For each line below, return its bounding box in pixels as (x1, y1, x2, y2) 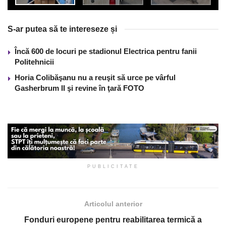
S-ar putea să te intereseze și (8, 25, 117, 34)
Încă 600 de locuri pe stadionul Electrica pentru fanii (15, 47, 197, 56)
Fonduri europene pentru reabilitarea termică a (24, 215, 202, 224)
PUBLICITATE (87, 164, 139, 169)
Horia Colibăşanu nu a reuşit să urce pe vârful (15, 73, 176, 82)
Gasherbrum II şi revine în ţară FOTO (15, 84, 144, 93)
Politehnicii (15, 58, 54, 67)
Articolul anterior (84, 200, 142, 208)
